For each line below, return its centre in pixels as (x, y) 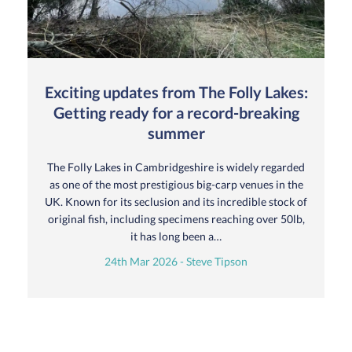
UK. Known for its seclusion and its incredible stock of (176, 202)
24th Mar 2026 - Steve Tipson (176, 262)
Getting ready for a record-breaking (176, 113)
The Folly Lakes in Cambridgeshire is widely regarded (176, 167)
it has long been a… (176, 236)
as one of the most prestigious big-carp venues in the (176, 185)
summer (176, 133)
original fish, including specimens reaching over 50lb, (176, 219)
